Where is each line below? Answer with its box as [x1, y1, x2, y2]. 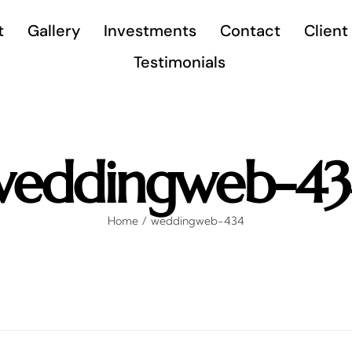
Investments [104, 20, 196, 41]
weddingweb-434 [150, 214, 244, 228]
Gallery [27, 20, 80, 41]
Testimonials [134, 52, 225, 72]
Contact [220, 20, 280, 41]
